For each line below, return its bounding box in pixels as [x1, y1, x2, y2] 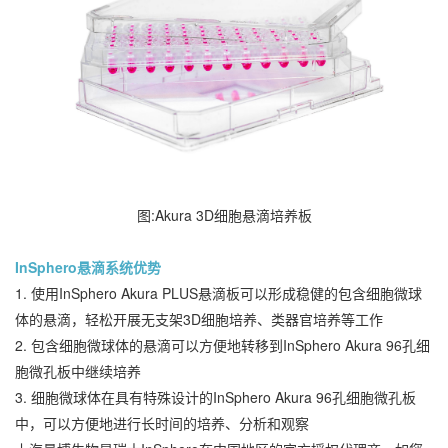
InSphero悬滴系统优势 [15, 257, 161, 278]
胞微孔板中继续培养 [15, 361, 141, 382]
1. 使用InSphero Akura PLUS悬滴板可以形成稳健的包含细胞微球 [15, 283, 422, 304]
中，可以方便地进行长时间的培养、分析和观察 [15, 413, 309, 434]
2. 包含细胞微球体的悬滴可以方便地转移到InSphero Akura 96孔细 [15, 335, 430, 356]
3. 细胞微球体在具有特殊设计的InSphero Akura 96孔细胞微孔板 [15, 387, 416, 408]
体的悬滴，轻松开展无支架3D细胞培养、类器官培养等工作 [15, 309, 383, 330]
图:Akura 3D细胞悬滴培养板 [136, 205, 312, 226]
